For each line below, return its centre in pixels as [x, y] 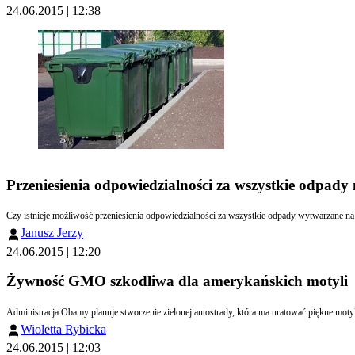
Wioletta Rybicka [63, 330]
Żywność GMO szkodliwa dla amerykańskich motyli [177, 281]
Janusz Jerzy [52, 233]
